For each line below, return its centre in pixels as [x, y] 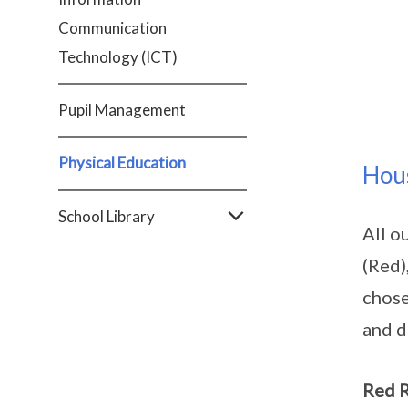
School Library [107, 216]
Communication [112, 28]
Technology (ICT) [118, 57]
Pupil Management [122, 110]
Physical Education [122, 163]
